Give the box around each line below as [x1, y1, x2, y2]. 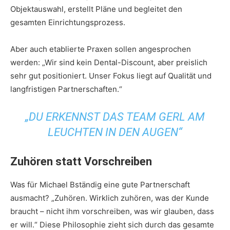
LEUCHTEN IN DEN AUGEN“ [48, 126, 182, 139]
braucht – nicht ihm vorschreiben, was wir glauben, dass [10, 206, 214, 217]
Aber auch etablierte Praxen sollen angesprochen [10, 44, 191, 54]
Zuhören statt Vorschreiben [10, 155, 152, 168]
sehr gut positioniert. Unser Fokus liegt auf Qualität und [10, 71, 212, 81]
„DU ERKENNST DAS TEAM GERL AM [25, 110, 205, 124]
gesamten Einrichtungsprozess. [10, 17, 125, 28]
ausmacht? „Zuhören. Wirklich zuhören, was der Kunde [10, 193, 209, 203]
